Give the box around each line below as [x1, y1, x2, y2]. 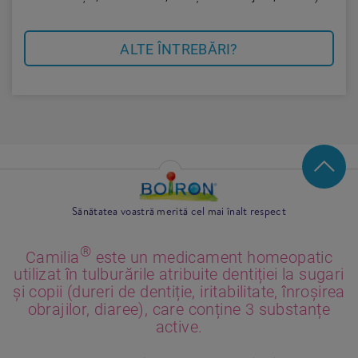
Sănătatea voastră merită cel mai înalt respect [72, 203, 286, 219]
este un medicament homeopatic [91, 247, 333, 267]
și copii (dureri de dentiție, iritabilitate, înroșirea [13, 282, 345, 302]
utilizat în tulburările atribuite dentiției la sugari [14, 265, 344, 284]
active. [155, 317, 203, 337]
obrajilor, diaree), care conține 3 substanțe [27, 300, 331, 320]
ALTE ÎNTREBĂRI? [120, 40, 238, 58]
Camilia [25, 247, 80, 267]
